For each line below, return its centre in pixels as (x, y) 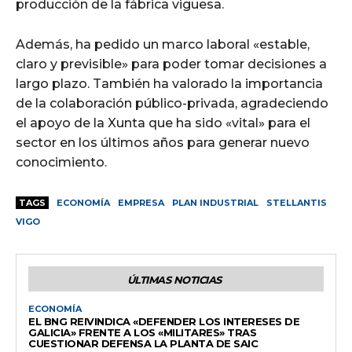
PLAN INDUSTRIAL (215, 202)
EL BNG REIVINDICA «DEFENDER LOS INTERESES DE (164, 321)
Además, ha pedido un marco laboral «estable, (163, 44)
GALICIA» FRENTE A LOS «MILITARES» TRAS (142, 332)
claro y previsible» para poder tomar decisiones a (171, 64)
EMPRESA (141, 202)
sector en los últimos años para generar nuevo (163, 142)
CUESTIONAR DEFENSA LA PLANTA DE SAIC (143, 343)
